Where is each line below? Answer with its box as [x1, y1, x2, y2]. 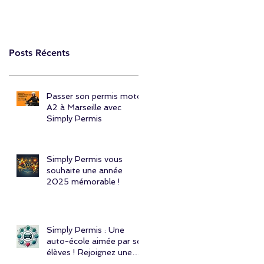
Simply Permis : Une [47, 225, 124, 235]
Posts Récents [9, 47, 70, 58]
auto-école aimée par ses [47, 236, 146, 246]
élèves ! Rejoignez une [47, 247, 132, 257]
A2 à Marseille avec [47, 102, 121, 112]
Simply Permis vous [47, 154, 123, 164]
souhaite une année [47, 165, 123, 175]
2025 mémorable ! [47, 176, 120, 186]
